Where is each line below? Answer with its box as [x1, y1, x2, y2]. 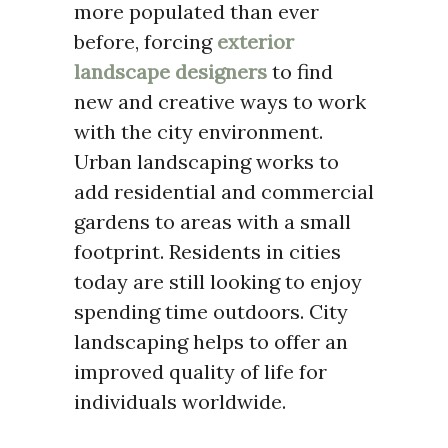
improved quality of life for [74, 359, 327, 385]
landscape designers [74, 59, 267, 85]
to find [267, 59, 333, 85]
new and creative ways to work [74, 89, 366, 115]
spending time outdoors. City [74, 299, 348, 325]
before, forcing [74, 29, 217, 55]
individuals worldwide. [74, 389, 286, 415]
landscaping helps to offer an [74, 329, 348, 355]
